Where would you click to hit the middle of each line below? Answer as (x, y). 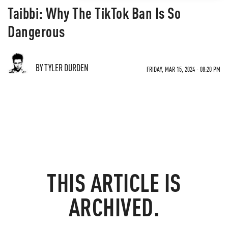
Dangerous (36, 31)
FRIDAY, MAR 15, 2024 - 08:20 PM (183, 69)
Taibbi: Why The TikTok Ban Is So (94, 13)
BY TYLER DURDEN (62, 67)
